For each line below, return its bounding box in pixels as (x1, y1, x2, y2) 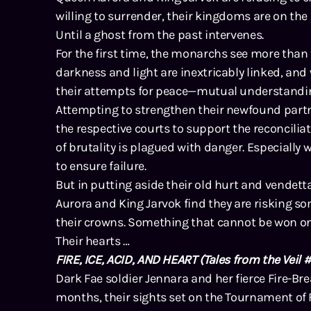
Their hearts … (56, 233, 130, 249)
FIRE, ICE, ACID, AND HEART (56, 251, 197, 267)
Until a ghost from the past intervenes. (56, 26, 264, 42)
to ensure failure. (56, 158, 146, 174)
